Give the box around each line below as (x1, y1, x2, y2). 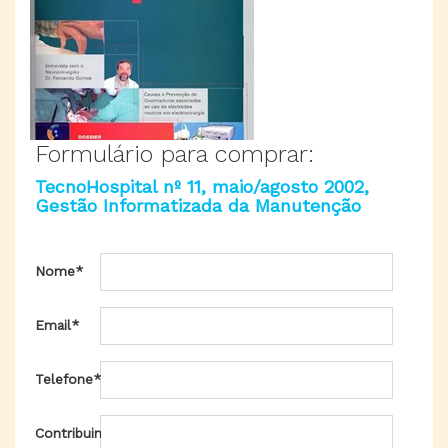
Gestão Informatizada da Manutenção (35, 195, 361, 216)
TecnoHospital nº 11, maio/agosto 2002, (35, 176, 369, 197)
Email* (35, 317, 79, 333)
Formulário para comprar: (35, 140, 314, 168)
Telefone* (35, 371, 101, 387)
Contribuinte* (35, 425, 124, 441)
